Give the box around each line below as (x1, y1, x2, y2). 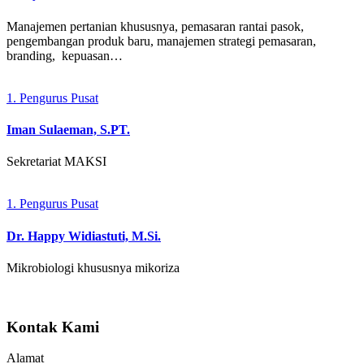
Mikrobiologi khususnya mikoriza (6, 260, 180, 275)
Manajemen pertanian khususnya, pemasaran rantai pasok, (6, 19, 304, 33)
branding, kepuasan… (6, 48, 123, 63)
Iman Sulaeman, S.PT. (6, 123, 130, 137)
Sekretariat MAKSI (6, 154, 106, 169)
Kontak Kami (6, 318, 99, 336)
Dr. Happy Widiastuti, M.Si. (6, 228, 161, 243)
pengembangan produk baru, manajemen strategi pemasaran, (6, 33, 316, 48)
